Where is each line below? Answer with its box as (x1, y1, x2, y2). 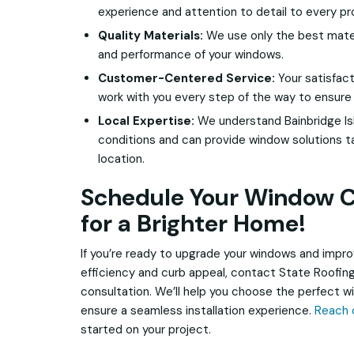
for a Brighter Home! (81, 208, 306, 239)
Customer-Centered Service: (98, 70, 275, 87)
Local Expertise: (98, 113, 194, 130)
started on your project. (81, 322, 211, 338)
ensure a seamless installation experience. (81, 303, 314, 319)
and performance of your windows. (98, 47, 284, 63)
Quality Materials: (98, 28, 203, 44)
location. (98, 151, 145, 168)
